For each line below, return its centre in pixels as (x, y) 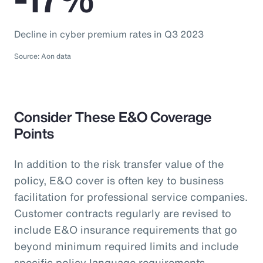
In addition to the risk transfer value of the (119, 164)
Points (34, 133)
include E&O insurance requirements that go (126, 230)
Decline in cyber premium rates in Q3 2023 (109, 34)
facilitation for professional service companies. (131, 197)
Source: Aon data (43, 56)
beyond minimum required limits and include (126, 246)
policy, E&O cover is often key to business (119, 180)
